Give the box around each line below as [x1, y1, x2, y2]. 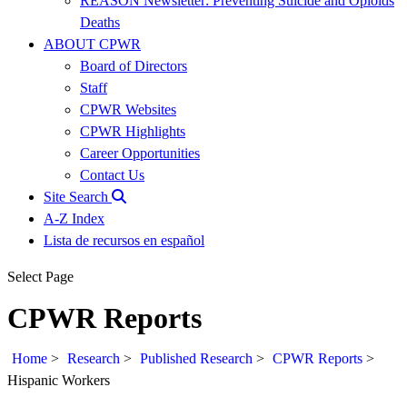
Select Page [7, 268, 74, 284]
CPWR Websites [80, 101, 176, 117]
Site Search [44, 188, 112, 204]
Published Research [140, 351, 253, 367]
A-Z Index [44, 210, 104, 226]
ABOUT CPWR [44, 35, 141, 52]
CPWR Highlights [80, 123, 185, 139]
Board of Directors [80, 57, 187, 74]
